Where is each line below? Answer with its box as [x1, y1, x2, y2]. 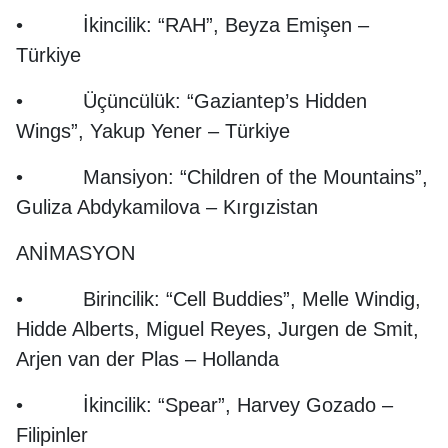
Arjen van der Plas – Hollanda [16, 348, 279, 370]
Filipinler [16, 424, 88, 446]
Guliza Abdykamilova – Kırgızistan [16, 196, 318, 218]
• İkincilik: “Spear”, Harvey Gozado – [16, 394, 393, 416]
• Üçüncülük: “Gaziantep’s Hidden [16, 90, 367, 112]
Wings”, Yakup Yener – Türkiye [16, 120, 290, 142]
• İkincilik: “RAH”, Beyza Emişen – [16, 14, 369, 36]
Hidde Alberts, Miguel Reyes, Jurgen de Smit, [16, 318, 419, 340]
